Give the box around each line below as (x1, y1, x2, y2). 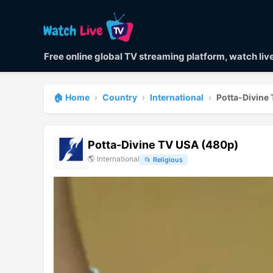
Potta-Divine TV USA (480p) (88, 138, 238, 151)
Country (102, 91, 137, 102)
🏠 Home (54, 91, 90, 102)
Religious (153, 155, 183, 165)
